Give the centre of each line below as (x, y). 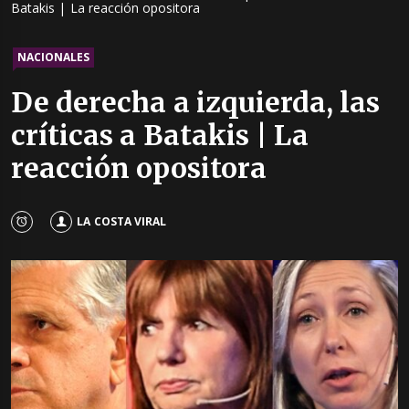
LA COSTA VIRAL (121, 221)
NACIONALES (53, 58)
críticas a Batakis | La (160, 136)
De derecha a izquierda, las (196, 103)
